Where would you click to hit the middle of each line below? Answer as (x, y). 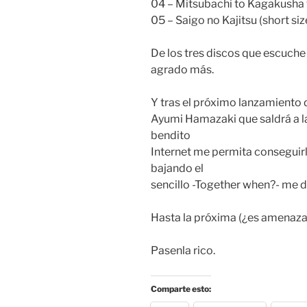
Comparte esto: (181, 289)
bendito (171, 136)
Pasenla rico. (183, 251)
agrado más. (182, 70)
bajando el (177, 169)
